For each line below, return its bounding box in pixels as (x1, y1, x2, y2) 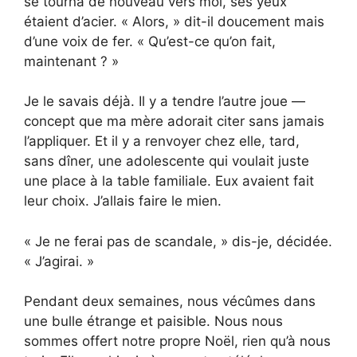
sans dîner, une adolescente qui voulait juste (24, 153, 309, 170)
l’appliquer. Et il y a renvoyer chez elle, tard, (24, 133, 300, 150)
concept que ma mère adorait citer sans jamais (24, 113, 324, 130)
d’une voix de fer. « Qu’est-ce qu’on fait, (24, 33, 276, 49)
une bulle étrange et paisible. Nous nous (24, 313, 283, 330)
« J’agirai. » (24, 253, 94, 269)
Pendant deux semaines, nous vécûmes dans (24, 293, 316, 310)
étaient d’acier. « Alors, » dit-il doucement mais (24, 13, 324, 29)
